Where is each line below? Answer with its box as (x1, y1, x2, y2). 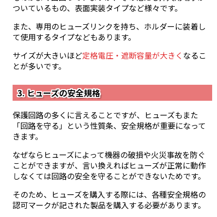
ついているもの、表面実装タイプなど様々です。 (13, 1, 182, 14)
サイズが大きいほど (13, 49, 82, 61)
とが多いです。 (13, 60, 66, 72)
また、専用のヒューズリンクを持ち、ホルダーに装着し (13, 20, 206, 32)
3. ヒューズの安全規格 (17, 86, 100, 99)
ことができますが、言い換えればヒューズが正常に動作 (13, 159, 206, 171)
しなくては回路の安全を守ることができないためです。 (13, 170, 205, 182)
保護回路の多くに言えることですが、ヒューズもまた (13, 108, 198, 121)
